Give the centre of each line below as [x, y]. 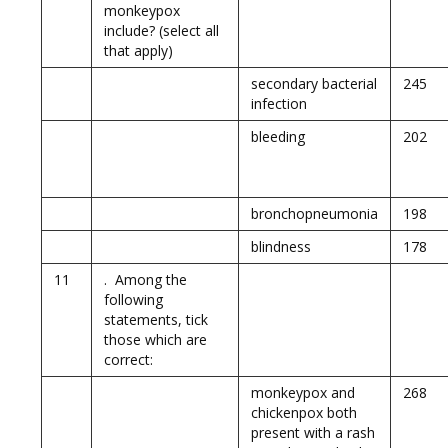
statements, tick [156, 319]
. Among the [145, 279]
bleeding [278, 136]
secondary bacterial [314, 83]
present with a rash [313, 432]
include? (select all [161, 30]
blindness [281, 246]
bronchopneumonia [314, 213]
